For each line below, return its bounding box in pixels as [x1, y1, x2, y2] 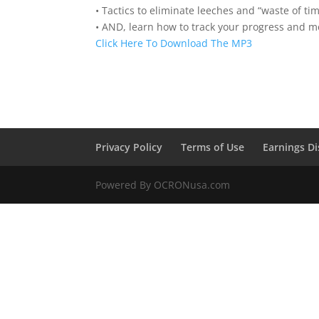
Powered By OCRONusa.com [95, 178, 231, 192]
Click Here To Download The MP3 [95, 36, 253, 50]
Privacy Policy [95, 140, 163, 154]
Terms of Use [181, 140, 245, 154]
